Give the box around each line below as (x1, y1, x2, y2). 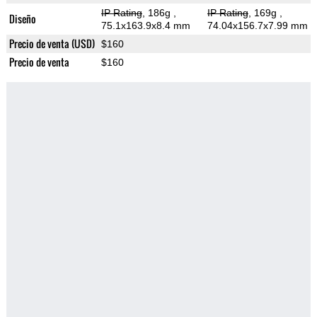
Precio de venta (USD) (8, 36, 95, 52)
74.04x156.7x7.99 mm (207, 20, 308, 32)
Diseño (8, 11, 36, 27)
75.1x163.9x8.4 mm (100, 20, 190, 32)
